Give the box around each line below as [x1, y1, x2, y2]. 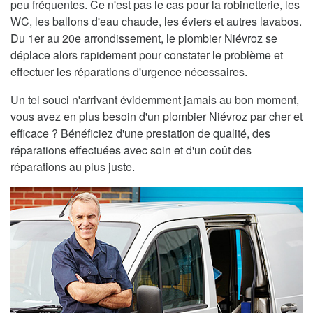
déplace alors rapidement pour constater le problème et [10, 47, 283, 64]
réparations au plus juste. [10, 159, 135, 175]
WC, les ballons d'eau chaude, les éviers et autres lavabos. [10, 13, 302, 30]
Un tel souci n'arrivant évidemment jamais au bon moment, [10, 92, 299, 108]
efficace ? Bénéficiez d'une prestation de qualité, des [10, 125, 270, 142]
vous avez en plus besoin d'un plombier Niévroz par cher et [10, 108, 303, 125]
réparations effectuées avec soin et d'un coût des [10, 142, 252, 159]
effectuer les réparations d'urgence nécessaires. [10, 64, 247, 80]
